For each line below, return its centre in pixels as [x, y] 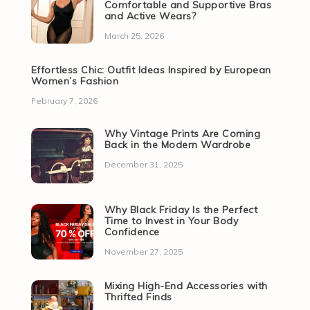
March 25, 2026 [134, 36]
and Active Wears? [150, 16]
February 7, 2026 [64, 101]
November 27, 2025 [143, 252]
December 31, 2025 [143, 165]
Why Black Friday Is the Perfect [181, 210]
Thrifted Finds [138, 297]
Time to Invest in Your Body [171, 221]
